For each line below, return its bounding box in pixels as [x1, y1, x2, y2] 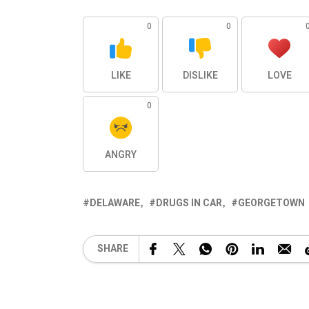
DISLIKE [182, 68, 218, 83]
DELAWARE [90, 195, 140, 210]
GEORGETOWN [238, 195, 305, 210]
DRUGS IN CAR [156, 195, 222, 210]
